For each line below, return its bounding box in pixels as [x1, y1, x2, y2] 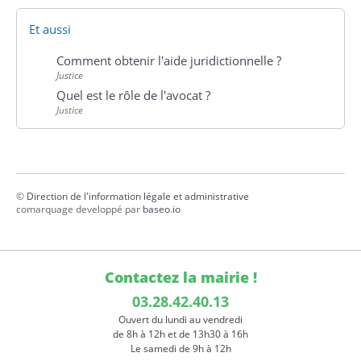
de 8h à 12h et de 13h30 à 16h [113, 327, 248, 342]
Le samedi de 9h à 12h [130, 342, 231, 356]
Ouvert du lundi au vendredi [118, 313, 243, 327]
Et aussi [29, 20, 71, 37]
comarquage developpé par [16, 202, 143, 216]
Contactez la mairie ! [104, 268, 257, 288]
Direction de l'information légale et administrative [27, 189, 249, 203]
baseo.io [143, 202, 180, 216]
